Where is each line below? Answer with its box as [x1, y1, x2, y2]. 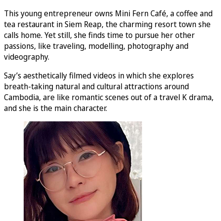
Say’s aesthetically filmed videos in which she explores [4, 70, 194, 81]
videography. [4, 51, 49, 63]
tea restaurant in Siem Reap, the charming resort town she [4, 19, 211, 30]
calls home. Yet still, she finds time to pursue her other [4, 30, 195, 41]
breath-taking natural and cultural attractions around [4, 81, 189, 92]
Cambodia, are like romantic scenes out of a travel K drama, [4, 92, 214, 103]
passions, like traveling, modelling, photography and [4, 40, 188, 52]
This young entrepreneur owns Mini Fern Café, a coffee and [4, 8, 213, 19]
